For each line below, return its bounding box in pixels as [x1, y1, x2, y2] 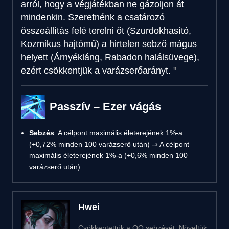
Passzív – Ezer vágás [50, 100, 161, 113]
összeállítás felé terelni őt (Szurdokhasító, [21, 25, 191, 36]
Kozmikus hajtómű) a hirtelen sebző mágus [21, 38, 197, 49]
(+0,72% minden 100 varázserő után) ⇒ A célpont [29, 140, 189, 148]
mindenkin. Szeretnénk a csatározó [21, 12, 165, 22]
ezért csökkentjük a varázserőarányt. [21, 65, 171, 76]
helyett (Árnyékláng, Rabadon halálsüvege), [21, 52, 199, 62]
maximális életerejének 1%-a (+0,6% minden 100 [29, 151, 188, 159]
